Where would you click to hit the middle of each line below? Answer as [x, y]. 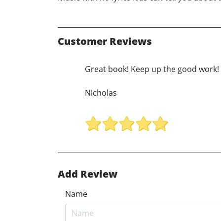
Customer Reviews [105, 41]
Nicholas [101, 92]
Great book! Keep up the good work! [152, 69]
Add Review [88, 174]
